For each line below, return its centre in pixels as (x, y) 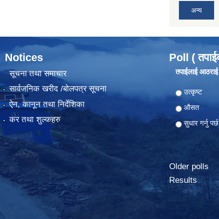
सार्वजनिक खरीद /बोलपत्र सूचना (58, 89)
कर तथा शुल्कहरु (35, 120)
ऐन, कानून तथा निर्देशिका (47, 104)
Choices (189, 91)
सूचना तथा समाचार (38, 73)
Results (183, 180)
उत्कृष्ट (193, 91)
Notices (24, 57)
